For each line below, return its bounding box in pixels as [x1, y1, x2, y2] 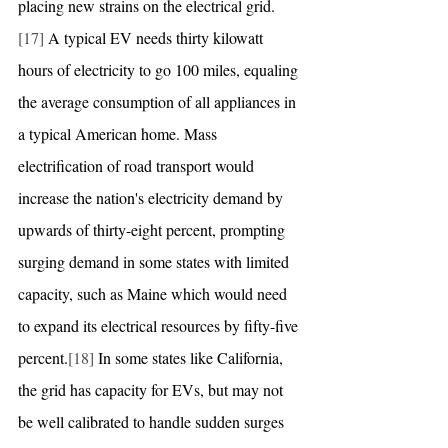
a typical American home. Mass [18, 122, 221, 144]
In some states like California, [94, 346, 287, 368]
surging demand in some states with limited [18, 250, 293, 272]
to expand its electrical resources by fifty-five [18, 314, 302, 336]
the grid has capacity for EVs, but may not [18, 378, 287, 400]
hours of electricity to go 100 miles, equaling [18, 58, 302, 80]
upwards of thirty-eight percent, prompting [18, 218, 289, 240]
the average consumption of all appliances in [18, 90, 300, 112]
